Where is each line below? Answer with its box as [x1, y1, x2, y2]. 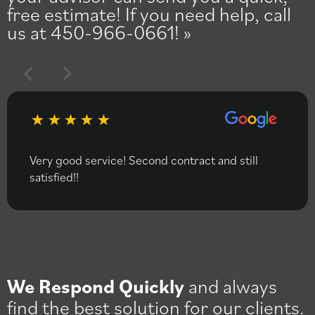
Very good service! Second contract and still [30, 151, 258, 167]
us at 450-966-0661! [7, 19, 179, 44]
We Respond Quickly [7, 272, 184, 298]
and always [184, 273, 277, 297]
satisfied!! [30, 168, 79, 184]
